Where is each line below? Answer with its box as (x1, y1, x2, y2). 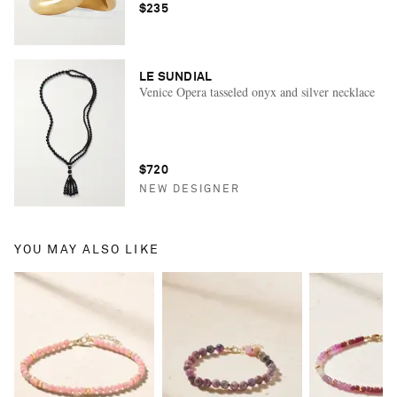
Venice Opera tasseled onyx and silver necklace (138, 82, 375, 100)
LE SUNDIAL (138, 70, 213, 83)
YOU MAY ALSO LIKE (14, 243, 160, 256)
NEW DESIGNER (138, 183, 240, 195)
